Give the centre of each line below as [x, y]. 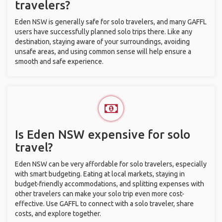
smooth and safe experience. [59, 61]
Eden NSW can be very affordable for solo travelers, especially [111, 164]
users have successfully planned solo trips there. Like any [104, 32]
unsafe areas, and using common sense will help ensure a [103, 52]
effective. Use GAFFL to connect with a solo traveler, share [104, 204]
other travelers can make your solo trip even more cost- [100, 194]
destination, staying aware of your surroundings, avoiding [102, 42]
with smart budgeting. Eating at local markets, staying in [100, 174]
